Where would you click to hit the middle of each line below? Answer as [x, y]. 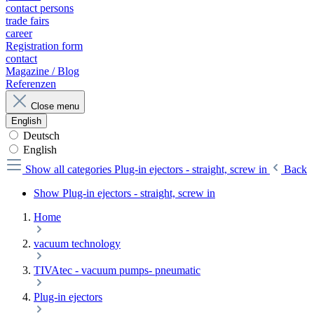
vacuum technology [77, 244]
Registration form [44, 46]
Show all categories [70, 170]
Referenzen [31, 84]
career [19, 34]
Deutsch [41, 136]
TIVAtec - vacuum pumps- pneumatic [117, 271]
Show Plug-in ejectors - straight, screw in [124, 193]
